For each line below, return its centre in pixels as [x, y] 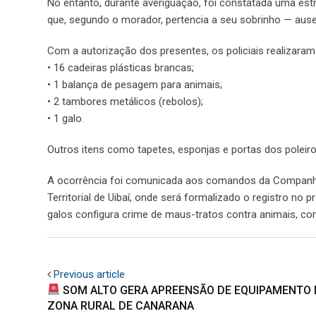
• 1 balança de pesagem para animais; [135, 84]
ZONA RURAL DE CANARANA [121, 305]
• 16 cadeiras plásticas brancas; [121, 67]
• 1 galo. [66, 118]
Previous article [89, 274]
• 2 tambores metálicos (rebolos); [125, 101]
